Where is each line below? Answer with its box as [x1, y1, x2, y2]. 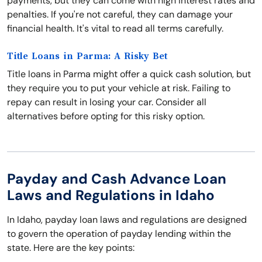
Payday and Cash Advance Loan [7, 170, 226, 188]
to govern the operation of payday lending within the [7, 227, 231, 240]
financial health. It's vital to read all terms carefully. [7, 22, 223, 35]
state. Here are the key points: [7, 242, 135, 254]
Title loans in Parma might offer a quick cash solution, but [7, 68, 251, 80]
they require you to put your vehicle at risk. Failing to [7, 82, 230, 94]
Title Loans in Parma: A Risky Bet [7, 51, 167, 61]
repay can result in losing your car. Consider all [7, 96, 206, 108]
